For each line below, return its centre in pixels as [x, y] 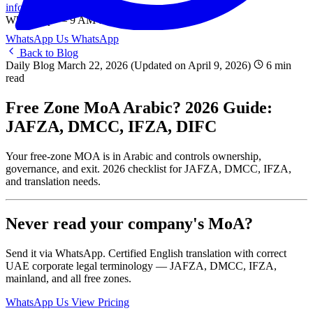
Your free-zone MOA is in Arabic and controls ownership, [133, 156]
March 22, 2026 [93, 65]
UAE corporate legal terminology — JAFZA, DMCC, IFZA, [141, 265]
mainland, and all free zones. [68, 278]
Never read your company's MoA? [129, 223]
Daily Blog [31, 65]
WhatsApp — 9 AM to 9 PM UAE [83, 20]
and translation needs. [53, 181]
